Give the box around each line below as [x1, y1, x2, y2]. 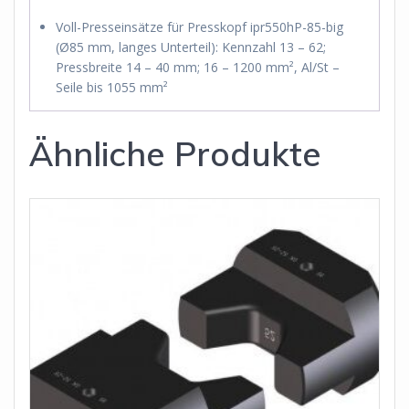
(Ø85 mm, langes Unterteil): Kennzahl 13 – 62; [56, 37, 326, 56]
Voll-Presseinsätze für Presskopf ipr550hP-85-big [56, 17, 343, 36]
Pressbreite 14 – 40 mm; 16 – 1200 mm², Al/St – [56, 58, 340, 76]
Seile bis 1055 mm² [56, 78, 168, 96]
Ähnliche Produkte [29, 131, 321, 174]
